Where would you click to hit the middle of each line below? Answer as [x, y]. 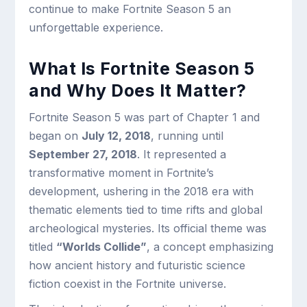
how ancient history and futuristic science [137, 265]
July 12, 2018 [116, 136]
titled [43, 247]
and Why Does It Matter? [138, 90]
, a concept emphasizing [210, 247]
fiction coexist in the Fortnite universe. [128, 284]
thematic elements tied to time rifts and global [146, 210]
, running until [187, 136]
